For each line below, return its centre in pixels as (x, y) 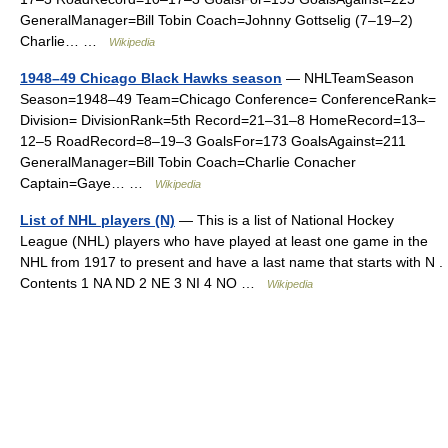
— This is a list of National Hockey (284, 220)
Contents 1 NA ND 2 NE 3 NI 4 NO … (143, 283)
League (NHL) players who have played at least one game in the (224, 241)
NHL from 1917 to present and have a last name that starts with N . (231, 262)
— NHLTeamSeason (348, 78)
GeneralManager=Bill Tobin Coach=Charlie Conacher (188, 162)
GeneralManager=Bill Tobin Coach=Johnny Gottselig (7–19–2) (216, 20)
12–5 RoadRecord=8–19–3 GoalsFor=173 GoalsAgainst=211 (213, 141)
